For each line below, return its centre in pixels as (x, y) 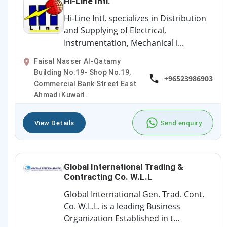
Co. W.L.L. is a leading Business (122, 206)
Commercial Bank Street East (85, 84)
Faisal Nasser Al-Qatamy (78, 62)
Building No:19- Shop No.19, (83, 73)
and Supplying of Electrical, (115, 31)
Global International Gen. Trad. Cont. (134, 194)
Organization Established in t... (122, 219)
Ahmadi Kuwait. (61, 95)
